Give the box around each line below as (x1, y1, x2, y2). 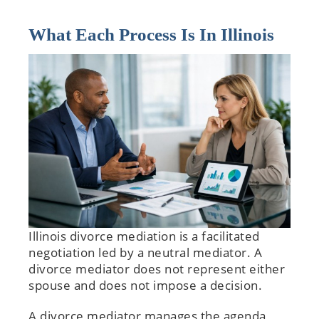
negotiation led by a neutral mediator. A (28, 244, 262, 261)
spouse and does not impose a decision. (28, 277, 266, 294)
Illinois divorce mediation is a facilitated (28, 228, 260, 245)
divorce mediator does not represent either (28, 261, 285, 278)
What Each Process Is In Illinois (28, 24, 274, 44)
